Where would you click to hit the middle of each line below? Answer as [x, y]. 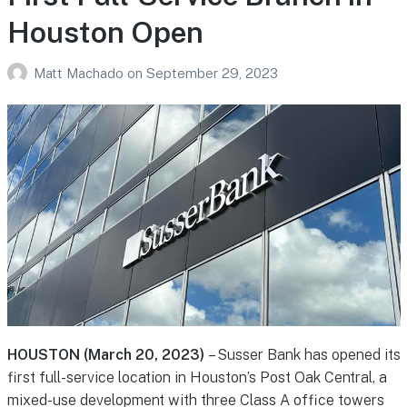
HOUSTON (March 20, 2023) [105, 354]
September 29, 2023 [212, 74]
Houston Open [105, 33]
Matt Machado [80, 74]
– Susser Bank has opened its [302, 354]
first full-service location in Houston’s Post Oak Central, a [197, 377]
